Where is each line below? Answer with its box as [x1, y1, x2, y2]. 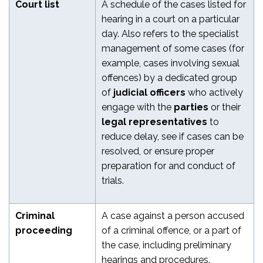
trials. [102, 174, 124, 186]
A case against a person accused [102, 210, 244, 221]
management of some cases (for [102, 42, 244, 54]
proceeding [15, 224, 72, 236]
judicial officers [113, 86, 188, 98]
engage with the [102, 101, 174, 113]
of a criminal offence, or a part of [102, 224, 241, 236]
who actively [188, 86, 243, 98]
